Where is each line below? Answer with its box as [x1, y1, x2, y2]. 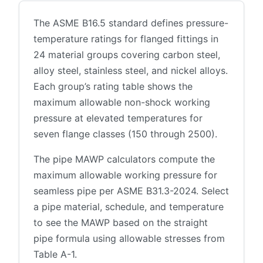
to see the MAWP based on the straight [33, 216, 208, 228]
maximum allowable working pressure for [33, 168, 217, 181]
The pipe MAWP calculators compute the [33, 153, 215, 165]
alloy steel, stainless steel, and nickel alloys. [33, 64, 228, 76]
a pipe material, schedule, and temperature [33, 200, 224, 213]
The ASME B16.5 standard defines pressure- [33, 16, 228, 29]
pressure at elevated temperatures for [33, 112, 203, 124]
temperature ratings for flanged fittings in [33, 32, 218, 45]
